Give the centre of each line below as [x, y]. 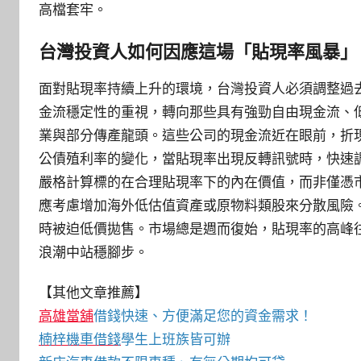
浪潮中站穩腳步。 [93, 252]
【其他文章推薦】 [93, 293]
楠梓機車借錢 [80, 339]
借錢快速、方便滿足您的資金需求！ [203, 316]
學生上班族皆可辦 [176, 339]
